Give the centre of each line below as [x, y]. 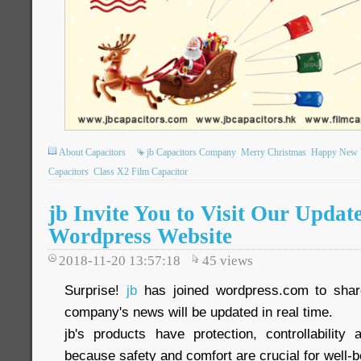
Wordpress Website [140, 237]
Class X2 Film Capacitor [141, 172]
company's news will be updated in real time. [199, 312]
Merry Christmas [274, 153]
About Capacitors [92, 153]
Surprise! [95, 290]
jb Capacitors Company [191, 153]
